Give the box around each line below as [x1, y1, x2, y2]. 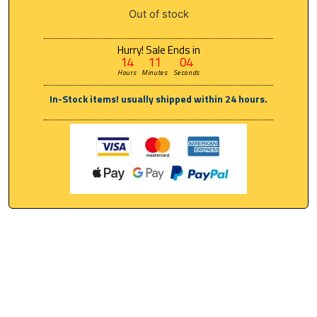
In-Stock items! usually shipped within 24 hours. [50, 91, 267, 106]
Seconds [173, 67, 200, 78]
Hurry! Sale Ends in [117, 41, 200, 58]
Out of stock [128, 8, 189, 21]
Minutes [142, 67, 168, 78]
